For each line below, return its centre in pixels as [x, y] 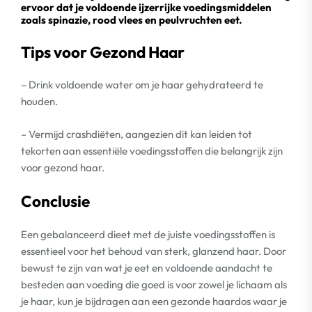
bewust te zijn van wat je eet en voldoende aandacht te [147, 267]
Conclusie [55, 201]
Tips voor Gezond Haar [103, 52]
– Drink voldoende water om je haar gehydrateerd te [142, 85]
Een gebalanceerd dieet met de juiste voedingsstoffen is [148, 234]
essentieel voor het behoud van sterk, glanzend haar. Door [154, 251]
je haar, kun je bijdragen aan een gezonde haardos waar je [154, 301]
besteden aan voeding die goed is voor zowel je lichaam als [154, 284]
